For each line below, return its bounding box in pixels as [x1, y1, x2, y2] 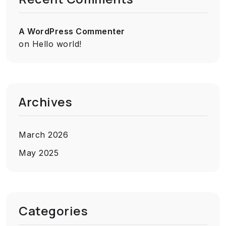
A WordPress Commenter [19, 26, 125, 36]
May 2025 [19, 148, 59, 158]
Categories [19, 202, 88, 219]
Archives [19, 93, 72, 110]
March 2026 [19, 130, 68, 140]
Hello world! [32, 39, 82, 49]
